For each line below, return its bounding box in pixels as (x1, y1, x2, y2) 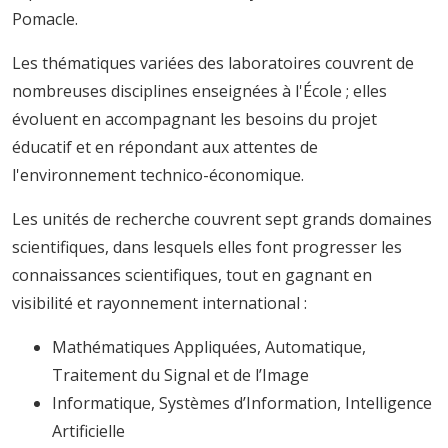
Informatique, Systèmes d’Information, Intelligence (52, 392, 432, 415)
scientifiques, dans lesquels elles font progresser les (12, 236, 402, 259)
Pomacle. (12, 8, 78, 31)
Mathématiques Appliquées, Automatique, (52, 336, 366, 359)
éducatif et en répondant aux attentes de (12, 136, 318, 159)
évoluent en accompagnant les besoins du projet (12, 108, 377, 131)
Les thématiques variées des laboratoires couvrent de (12, 52, 414, 75)
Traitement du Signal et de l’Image (52, 364, 309, 387)
